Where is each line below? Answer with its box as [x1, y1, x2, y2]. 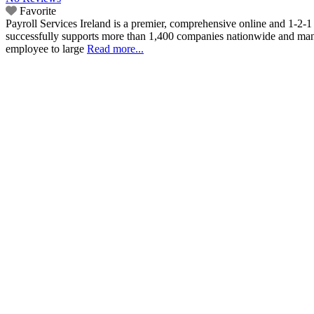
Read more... [87, 42, 144, 55]
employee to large [6, 42, 87, 55]
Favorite [20, 4, 56, 17]
